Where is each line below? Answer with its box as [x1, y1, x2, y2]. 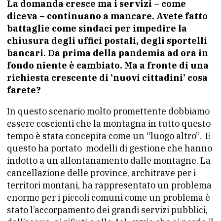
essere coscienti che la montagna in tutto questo [7, 117, 211, 129]
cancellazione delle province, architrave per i [7, 167, 196, 179]
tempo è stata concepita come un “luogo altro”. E [7, 130, 211, 142]
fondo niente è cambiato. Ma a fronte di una [7, 59, 209, 71]
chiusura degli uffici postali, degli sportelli [7, 35, 207, 46]
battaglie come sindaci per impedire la [7, 22, 187, 34]
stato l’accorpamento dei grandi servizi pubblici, [7, 204, 208, 216]
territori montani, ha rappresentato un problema [7, 179, 212, 191]
